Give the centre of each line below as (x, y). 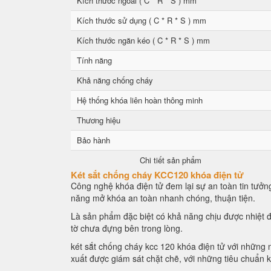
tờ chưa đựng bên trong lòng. (128, 228)
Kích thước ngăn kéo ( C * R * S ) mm (143, 40)
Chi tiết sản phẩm (171, 160)
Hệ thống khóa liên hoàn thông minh (140, 100)
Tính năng (94, 60)
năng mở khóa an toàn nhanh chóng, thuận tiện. (163, 198)
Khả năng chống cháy (115, 80)
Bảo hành (93, 140)
